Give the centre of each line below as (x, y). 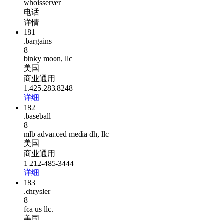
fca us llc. (38, 209)
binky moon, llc (48, 59)
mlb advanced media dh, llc (66, 134)
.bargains (38, 41)
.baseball (37, 116)
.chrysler (37, 192)
